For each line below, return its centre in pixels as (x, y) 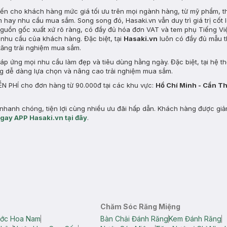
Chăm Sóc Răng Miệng (141, 206)
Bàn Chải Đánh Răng (135, 219)
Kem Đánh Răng (195, 219)
